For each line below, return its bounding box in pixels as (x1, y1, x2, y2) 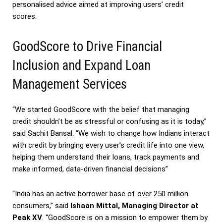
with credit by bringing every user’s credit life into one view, (12, 140, 204, 150)
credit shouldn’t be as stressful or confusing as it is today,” (12, 116, 207, 126)
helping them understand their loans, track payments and (12, 152, 199, 162)
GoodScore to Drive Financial (12, 38, 162, 55)
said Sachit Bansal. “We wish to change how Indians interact (12, 128, 210, 138)
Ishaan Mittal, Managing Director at (70, 201, 199, 210)
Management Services (12, 76, 127, 92)
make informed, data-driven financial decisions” (12, 164, 168, 173)
